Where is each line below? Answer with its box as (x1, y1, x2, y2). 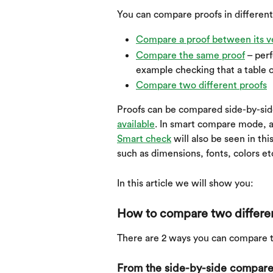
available (117, 119, 155, 130)
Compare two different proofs (136, 80, 267, 90)
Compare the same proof (136, 50, 245, 60)
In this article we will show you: (117, 178, 253, 188)
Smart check (117, 134, 171, 144)
